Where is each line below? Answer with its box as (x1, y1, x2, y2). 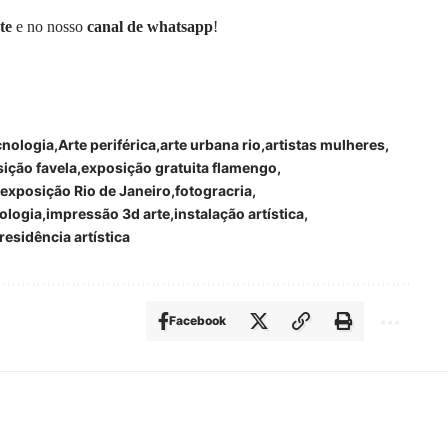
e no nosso (12, 17, 87, 35)
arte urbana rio (160, 135, 261, 153)
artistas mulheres (265, 135, 385, 153)
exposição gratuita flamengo (81, 158, 277, 176)
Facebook (168, 312, 226, 328)
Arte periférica (58, 135, 156, 153)
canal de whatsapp (87, 17, 213, 35)
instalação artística (174, 204, 304, 222)
